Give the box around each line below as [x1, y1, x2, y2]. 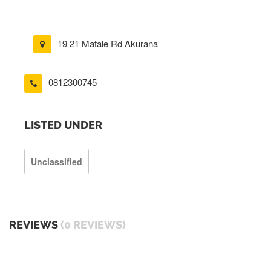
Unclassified [31, 155, 82, 168]
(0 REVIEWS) [60, 218, 126, 231]
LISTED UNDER [24, 118, 102, 131]
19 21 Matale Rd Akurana [57, 37, 158, 50]
